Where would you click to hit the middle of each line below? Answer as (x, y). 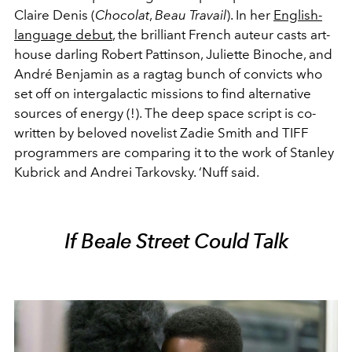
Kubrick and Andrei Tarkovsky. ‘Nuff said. (137, 172)
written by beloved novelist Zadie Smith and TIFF (161, 132)
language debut (63, 34)
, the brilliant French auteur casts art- (221, 34)
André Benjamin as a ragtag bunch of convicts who (168, 73)
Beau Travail (191, 15)
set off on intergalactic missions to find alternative (163, 93)
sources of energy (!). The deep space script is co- (165, 113)
